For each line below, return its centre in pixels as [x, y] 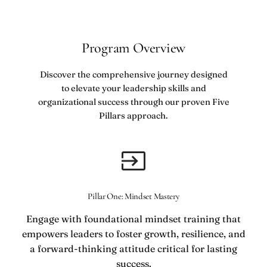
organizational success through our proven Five [133, 102]
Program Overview [133, 48]
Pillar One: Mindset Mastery [133, 196]
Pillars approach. [133, 116]
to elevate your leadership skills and [133, 89]
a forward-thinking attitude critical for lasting [133, 249]
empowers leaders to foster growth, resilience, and [133, 234]
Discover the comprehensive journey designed [133, 75]
